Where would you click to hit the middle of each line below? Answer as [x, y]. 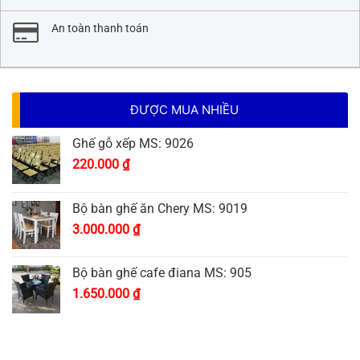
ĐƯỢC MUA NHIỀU [184, 110]
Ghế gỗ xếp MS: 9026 [133, 144]
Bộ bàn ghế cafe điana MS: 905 [162, 273]
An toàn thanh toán [100, 29]
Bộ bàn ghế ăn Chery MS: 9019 [160, 209]
